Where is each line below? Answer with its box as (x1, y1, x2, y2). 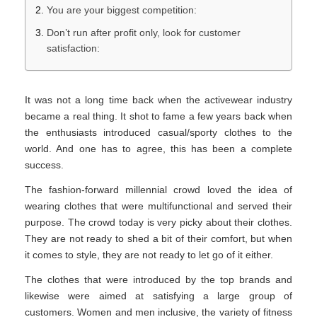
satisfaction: (47, 42, 100, 54)
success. (25, 159, 64, 171)
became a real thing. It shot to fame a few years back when (25, 110, 292, 122)
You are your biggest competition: (47, 4, 197, 16)
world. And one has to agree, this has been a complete (25, 143, 292, 155)
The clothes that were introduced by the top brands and (25, 274, 292, 286)
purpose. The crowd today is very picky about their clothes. (25, 217, 292, 229)
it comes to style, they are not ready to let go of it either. (25, 249, 273, 261)
